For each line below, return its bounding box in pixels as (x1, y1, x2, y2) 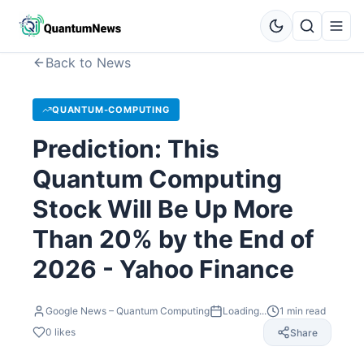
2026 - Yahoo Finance (32, 254, 294, 284)
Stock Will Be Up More (32, 194, 293, 223)
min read (284, 305, 326, 317)
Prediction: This (32, 134, 219, 163)
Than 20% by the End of (32, 224, 314, 253)
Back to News (45, 54, 131, 71)
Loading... (223, 305, 266, 317)
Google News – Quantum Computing (45, 305, 210, 317)
